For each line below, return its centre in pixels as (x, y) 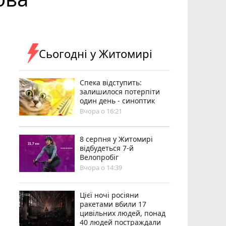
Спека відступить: (111, 82)
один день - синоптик (118, 100)
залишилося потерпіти (120, 91)
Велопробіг (99, 157)
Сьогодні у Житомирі (96, 53)
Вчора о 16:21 (101, 111)
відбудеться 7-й (107, 148)
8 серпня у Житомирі (117, 139)
